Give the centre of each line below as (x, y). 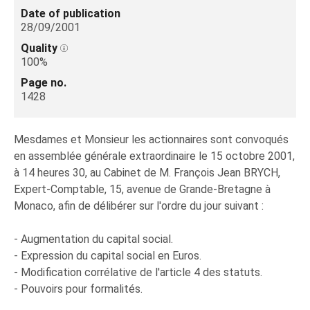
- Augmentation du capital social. (93, 239)
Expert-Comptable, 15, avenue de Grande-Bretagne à (142, 189)
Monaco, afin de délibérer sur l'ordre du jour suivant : (139, 206)
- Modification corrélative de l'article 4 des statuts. (138, 272)
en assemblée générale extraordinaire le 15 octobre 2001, (154, 156)
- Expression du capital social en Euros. (108, 256)
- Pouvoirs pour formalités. (78, 289)
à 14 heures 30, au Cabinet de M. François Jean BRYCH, (147, 173)
